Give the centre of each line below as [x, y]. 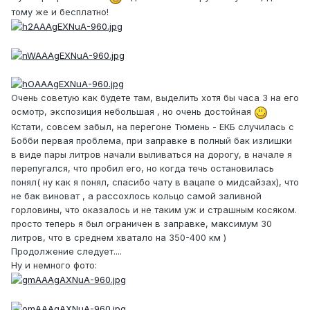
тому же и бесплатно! [60, 11]
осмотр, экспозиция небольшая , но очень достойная [133, 112]
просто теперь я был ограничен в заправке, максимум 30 [142, 223]
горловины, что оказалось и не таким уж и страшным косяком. [154, 209]
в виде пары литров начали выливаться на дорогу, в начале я [152, 154]
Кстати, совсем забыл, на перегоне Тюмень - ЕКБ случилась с [153, 126]
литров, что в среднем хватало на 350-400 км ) [119, 237]
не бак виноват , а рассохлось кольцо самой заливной [136, 195]
